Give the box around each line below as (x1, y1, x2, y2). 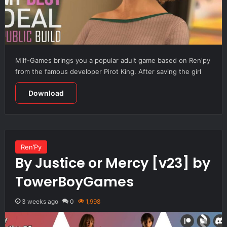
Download (28, 88, 64, 97)
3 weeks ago (21, 197, 58, 205)
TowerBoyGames (15, 172, 134, 191)
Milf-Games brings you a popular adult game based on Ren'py (15, 56, 210, 64)
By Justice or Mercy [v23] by (15, 153, 210, 172)
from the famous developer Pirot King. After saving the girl (15, 67, 201, 75)
